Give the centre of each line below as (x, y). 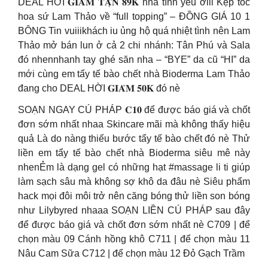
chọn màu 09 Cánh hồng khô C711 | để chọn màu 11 (134, 239)
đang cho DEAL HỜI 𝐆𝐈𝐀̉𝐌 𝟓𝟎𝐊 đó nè (99, 88)
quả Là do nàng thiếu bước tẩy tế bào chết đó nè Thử (134, 138)
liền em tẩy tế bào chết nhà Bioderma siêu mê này (134, 153)
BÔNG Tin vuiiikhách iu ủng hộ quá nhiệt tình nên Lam (134, 31)
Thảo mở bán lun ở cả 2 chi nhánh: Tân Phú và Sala (134, 45)
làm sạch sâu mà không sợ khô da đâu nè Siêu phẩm (134, 182)
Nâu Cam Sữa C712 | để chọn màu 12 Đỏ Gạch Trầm (131, 253)
